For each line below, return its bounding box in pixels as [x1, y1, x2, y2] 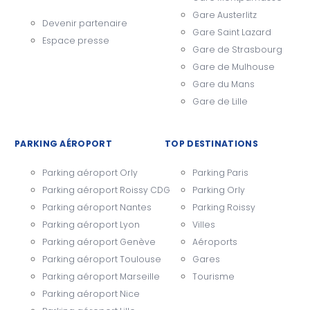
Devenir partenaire [42, 17, 127, 29]
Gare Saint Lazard [192, 26, 271, 39]
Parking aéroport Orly [42, 166, 138, 179]
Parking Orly [192, 183, 245, 196]
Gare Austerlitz [192, 9, 257, 21]
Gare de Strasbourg [192, 44, 282, 56]
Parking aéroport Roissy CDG [42, 183, 170, 196]
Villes [192, 218, 215, 230]
